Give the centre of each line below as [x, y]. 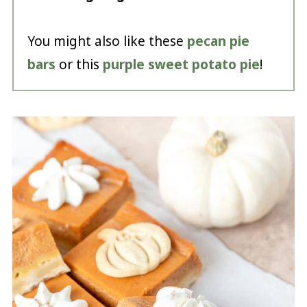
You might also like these [107, 41]
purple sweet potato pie [181, 64]
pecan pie [218, 41]
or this [79, 64]
